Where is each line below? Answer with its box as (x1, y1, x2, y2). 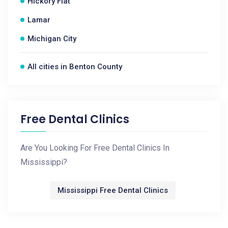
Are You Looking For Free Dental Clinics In (20, 143, 169, 153)
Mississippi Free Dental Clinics (58, 186, 168, 195)
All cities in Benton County (27, 62, 122, 71)
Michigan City (27, 34, 76, 43)
